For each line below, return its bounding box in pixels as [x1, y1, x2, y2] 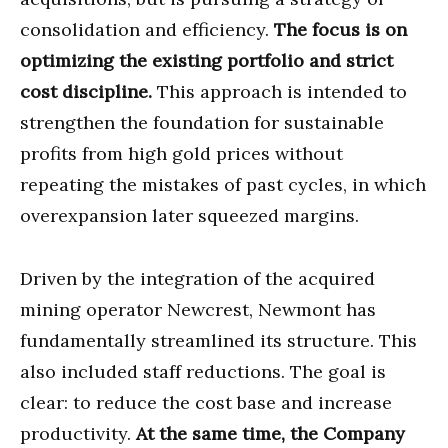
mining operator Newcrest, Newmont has [20, 297, 376, 321]
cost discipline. [20, 79, 152, 103]
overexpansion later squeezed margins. [20, 203, 359, 227]
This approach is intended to [152, 79, 407, 103]
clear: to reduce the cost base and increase [20, 390, 392, 414]
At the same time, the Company [136, 421, 405, 445]
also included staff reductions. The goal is [20, 359, 386, 383]
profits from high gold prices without [20, 141, 343, 165]
